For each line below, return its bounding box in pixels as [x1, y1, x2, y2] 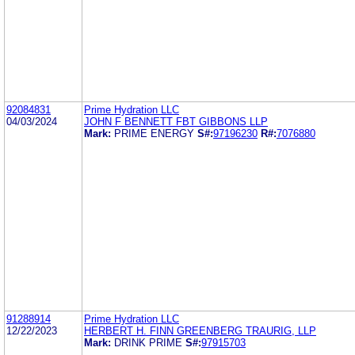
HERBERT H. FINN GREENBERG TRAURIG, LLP [84, 324, 316, 337]
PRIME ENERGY [114, 127, 194, 139]
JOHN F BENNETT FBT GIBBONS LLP [84, 115, 268, 128]
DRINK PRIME [114, 336, 182, 349]
